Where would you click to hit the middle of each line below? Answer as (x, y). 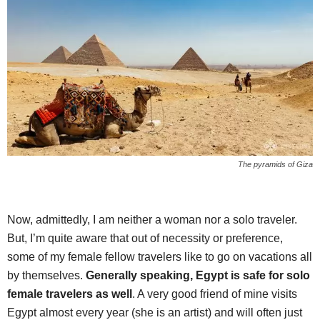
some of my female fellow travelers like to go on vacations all (160, 257)
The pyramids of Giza (275, 165)
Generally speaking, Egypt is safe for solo (198, 276)
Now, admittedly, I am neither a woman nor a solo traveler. (152, 220)
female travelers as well (70, 294)
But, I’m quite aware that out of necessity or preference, (145, 239)
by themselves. (46, 276)
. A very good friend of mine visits (215, 294)
